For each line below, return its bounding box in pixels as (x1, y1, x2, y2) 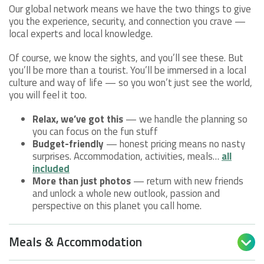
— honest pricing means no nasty (104, 136, 245, 151)
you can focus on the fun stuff (32, 123, 158, 139)
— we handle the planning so (123, 111, 247, 127)
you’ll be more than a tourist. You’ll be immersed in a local (9, 62, 246, 78)
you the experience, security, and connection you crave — (9, 13, 246, 29)
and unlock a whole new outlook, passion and (32, 185, 220, 201)
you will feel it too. (9, 87, 87, 103)
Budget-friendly (32, 136, 104, 151)
